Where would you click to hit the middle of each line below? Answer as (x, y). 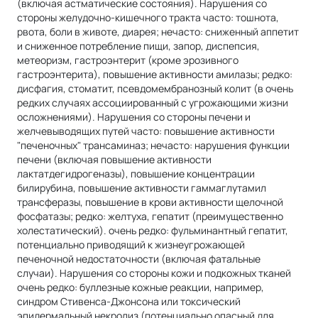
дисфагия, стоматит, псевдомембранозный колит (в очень (155, 88)
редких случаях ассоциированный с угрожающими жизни (153, 102)
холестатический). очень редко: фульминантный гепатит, (153, 230)
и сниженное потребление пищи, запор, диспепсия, (138, 45)
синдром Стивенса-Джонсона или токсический (129, 301)
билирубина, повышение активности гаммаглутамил (142, 187)
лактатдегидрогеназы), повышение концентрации (136, 173)
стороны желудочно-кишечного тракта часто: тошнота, (148, 17)
